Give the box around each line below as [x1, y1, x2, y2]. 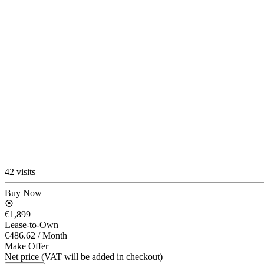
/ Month [38, 230, 67, 240]
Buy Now [5, 187, 42, 198]
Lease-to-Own [5, 219, 58, 230]
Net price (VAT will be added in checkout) [5, 251, 163, 262]
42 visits [5, 166, 35, 177]
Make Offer [5, 240, 48, 251]
